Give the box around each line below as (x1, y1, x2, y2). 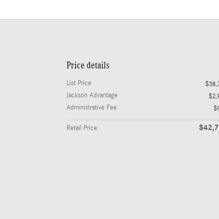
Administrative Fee (66, 104, 117, 112)
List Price (66, 79, 91, 88)
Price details (66, 60, 109, 71)
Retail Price (66, 124, 97, 132)
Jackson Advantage (66, 91, 118, 100)
